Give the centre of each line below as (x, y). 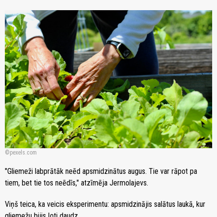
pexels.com (23, 153)
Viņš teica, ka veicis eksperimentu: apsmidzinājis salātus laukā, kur (105, 204)
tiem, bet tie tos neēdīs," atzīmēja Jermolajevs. (77, 183)
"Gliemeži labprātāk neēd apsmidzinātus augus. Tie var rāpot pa (101, 171)
